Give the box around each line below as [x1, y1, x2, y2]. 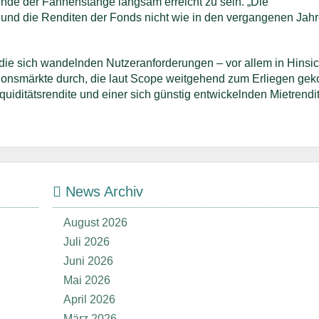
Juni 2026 [63, 255, 113, 267]
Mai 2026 [63, 274, 110, 286]
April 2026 [63, 293, 115, 305]
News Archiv [61, 184, 143, 199]
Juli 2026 [63, 236, 110, 248]
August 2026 [63, 216, 127, 229]
